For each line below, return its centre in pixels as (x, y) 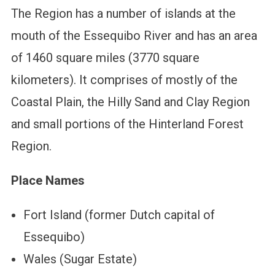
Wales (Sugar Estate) (80, 259)
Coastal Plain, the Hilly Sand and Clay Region (130, 102)
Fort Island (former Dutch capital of (119, 215)
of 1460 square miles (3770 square (105, 58)
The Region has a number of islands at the (123, 14)
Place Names (48, 181)
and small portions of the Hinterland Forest (127, 124)
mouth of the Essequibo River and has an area (134, 36)
